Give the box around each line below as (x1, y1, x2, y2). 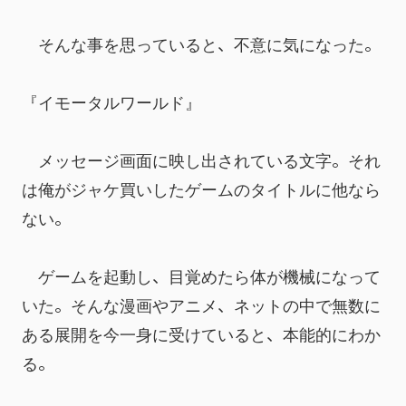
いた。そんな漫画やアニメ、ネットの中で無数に (22, 293, 381, 316)
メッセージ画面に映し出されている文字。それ (22, 148, 381, 171)
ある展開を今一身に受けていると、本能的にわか (22, 322, 381, 345)
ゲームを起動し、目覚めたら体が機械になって (22, 264, 381, 287)
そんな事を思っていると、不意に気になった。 (22, 32, 381, 55)
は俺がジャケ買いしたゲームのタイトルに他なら (22, 177, 381, 200)
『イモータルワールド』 (22, 90, 201, 113)
